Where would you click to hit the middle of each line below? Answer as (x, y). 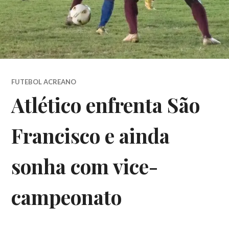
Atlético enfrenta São (106, 105)
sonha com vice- (85, 166)
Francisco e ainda (91, 135)
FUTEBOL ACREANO (44, 82)
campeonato (67, 197)
